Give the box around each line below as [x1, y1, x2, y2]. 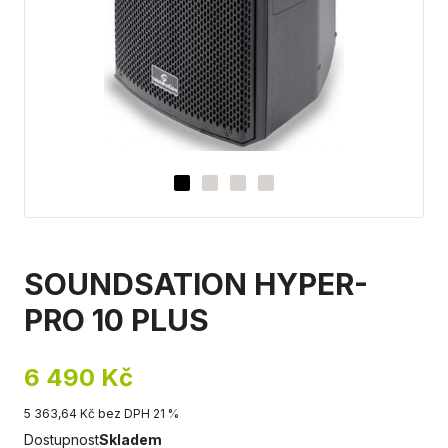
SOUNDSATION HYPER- [24, 266, 368, 302]
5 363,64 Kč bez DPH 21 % [24, 406, 179, 421]
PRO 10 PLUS [24, 302, 209, 338]
